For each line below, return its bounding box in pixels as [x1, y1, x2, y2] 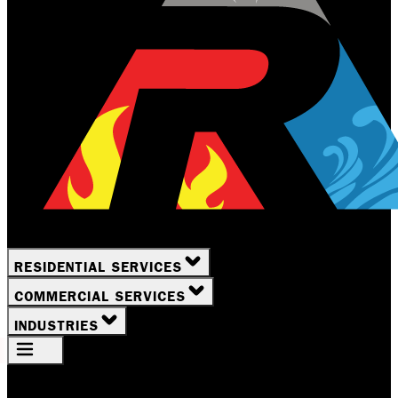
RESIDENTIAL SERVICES [14, 259, 182, 275]
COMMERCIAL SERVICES [14, 288, 186, 305]
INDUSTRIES [14, 317, 99, 334]
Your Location [7, 365, 127, 386]
